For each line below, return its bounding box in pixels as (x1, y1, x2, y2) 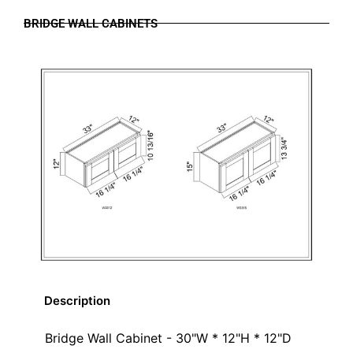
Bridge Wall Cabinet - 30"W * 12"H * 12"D (45, 329, 292, 346)
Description (44, 292, 110, 308)
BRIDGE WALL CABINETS (24, 16, 158, 31)
